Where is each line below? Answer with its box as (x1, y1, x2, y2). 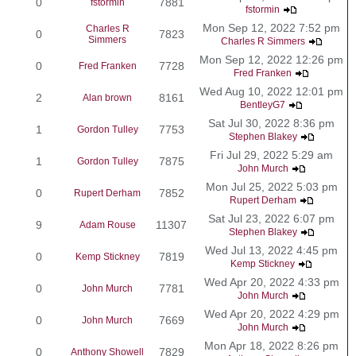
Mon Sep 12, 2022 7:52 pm (203, 21, 340, 34)
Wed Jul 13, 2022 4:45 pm (205, 243, 338, 257)
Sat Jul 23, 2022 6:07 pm (208, 211, 335, 225)
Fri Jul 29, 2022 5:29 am (210, 148, 333, 161)
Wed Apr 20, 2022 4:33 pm (203, 275, 339, 288)
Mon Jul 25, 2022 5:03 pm (205, 180, 338, 193)
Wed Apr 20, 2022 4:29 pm (203, 307, 339, 320)
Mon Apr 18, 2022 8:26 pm (204, 339, 339, 352)
